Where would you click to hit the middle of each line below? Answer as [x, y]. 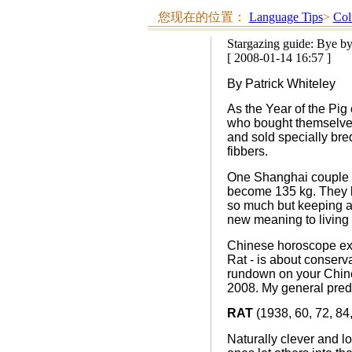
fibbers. [247, 152]
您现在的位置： [203, 17]
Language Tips [286, 17]
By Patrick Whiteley [281, 83]
